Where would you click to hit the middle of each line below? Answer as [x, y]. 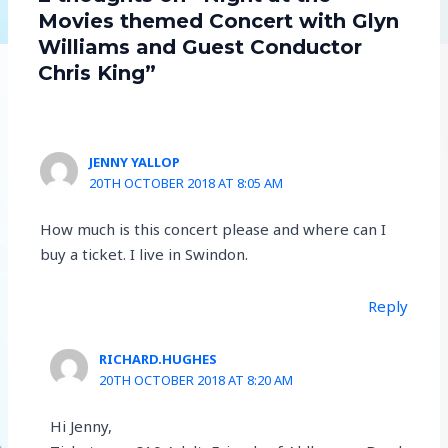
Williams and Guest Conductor [199, 46]
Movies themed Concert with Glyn [218, 20]
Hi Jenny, [81, 426]
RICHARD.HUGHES [158, 358]
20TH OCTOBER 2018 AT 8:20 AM [196, 379]
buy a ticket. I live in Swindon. [144, 254]
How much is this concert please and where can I [213, 229]
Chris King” [96, 72]
